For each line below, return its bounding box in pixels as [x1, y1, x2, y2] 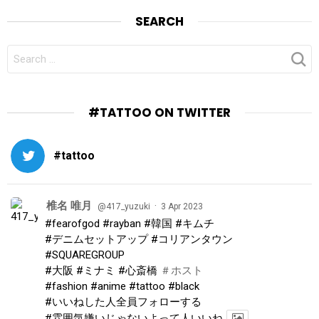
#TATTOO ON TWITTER [88, 103, 231, 121]
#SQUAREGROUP [45, 249, 125, 262]
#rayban [103, 217, 141, 231]
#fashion [45, 280, 88, 293]
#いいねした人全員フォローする [45, 296, 202, 309]
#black [168, 280, 199, 293]
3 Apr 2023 [161, 202, 203, 212]
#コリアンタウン [151, 233, 233, 246]
